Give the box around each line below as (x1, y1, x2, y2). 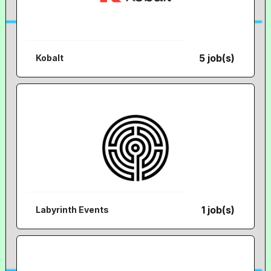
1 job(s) (201, 204, 235, 216)
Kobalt (36, 53, 64, 63)
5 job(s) (199, 52, 235, 64)
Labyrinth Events (36, 204, 109, 215)
